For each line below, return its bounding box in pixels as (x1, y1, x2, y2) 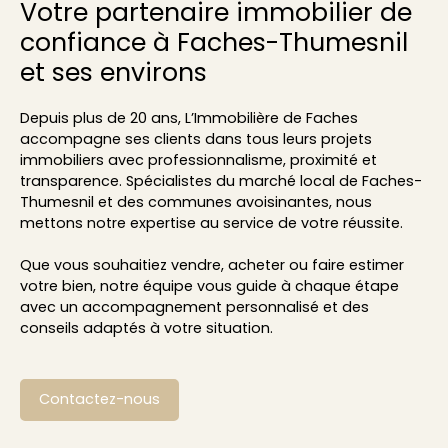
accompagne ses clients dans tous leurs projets (20, 128, 372, 149)
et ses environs (20, 54, 207, 90)
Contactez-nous (39, 389, 160, 410)
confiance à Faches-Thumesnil (20, 24, 408, 60)
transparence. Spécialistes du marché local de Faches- (20, 170, 422, 191)
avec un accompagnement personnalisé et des (20, 296, 369, 317)
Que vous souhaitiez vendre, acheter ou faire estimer (20, 254, 404, 275)
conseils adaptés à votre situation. (20, 317, 273, 338)
